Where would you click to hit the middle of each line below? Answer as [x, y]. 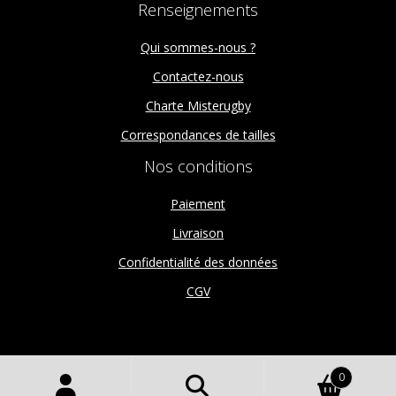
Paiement [198, 204]
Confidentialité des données [198, 262]
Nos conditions [198, 166]
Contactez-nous [198, 77]
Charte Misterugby [198, 106]
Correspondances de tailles [198, 135]
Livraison [198, 233]
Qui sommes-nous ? [198, 48]
